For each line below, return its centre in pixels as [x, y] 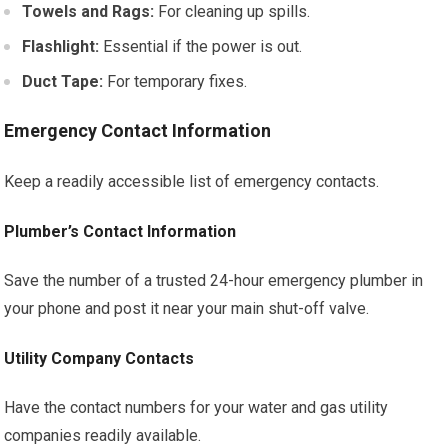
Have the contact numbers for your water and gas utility [196, 407]
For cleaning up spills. [232, 11]
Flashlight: [61, 46]
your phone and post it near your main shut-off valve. [187, 308]
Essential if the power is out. [201, 46]
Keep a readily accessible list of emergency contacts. [192, 181]
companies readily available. [103, 435]
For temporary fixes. [175, 81]
